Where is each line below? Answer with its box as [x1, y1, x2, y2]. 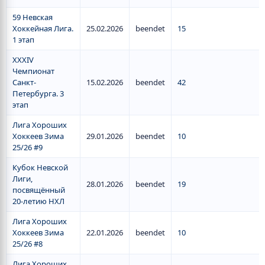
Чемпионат [12, 66, 54, 76]
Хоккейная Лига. [12, 23, 73, 34]
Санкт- [12, 77, 36, 88]
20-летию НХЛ [12, 196, 64, 206]
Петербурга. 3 [12, 88, 64, 99]
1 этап [12, 34, 34, 45]
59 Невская [12, 12, 53, 22]
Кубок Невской [12, 162, 68, 173]
